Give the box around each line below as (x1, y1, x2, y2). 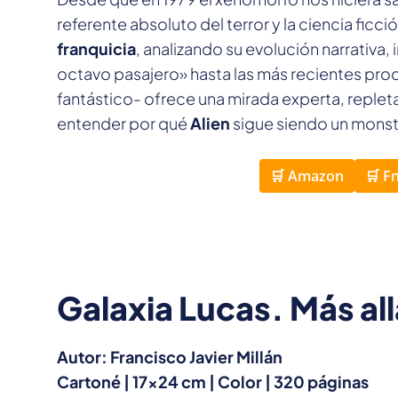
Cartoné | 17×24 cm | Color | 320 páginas (57, 371, 369, 393)
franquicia (57, 38, 136, 60)
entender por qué (57, 113, 190, 134)
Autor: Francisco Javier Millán (57, 346, 283, 368)
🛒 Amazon (269, 166, 344, 187)
